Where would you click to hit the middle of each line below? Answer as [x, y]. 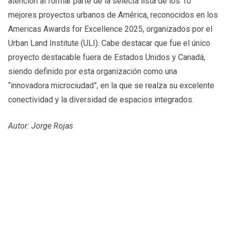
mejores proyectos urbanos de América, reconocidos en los [113, 15]
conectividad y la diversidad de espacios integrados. [101, 99]
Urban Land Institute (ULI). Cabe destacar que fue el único [109, 43]
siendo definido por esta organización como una [93, 71]
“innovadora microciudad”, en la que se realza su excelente [111, 85]
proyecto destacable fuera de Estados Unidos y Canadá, [107, 57]
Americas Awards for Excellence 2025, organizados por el [110, 29]
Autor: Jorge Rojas [41, 126]
